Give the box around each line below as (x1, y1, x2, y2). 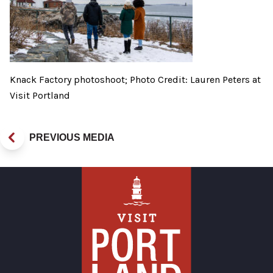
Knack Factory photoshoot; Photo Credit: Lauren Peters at (10, 74, 261, 86)
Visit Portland (10, 90, 70, 102)
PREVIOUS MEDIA (29, 132, 115, 143)
